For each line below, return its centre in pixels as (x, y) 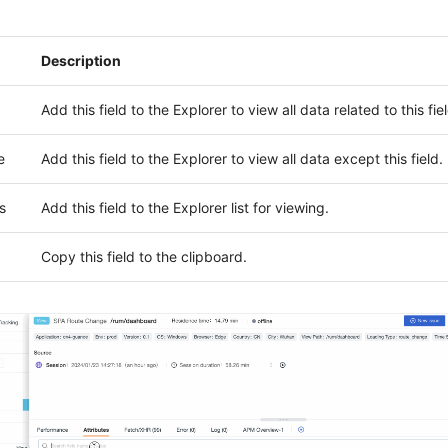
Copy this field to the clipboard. (143, 257)
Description (80, 61)
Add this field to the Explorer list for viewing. (184, 208)
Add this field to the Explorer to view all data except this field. (241, 159)
